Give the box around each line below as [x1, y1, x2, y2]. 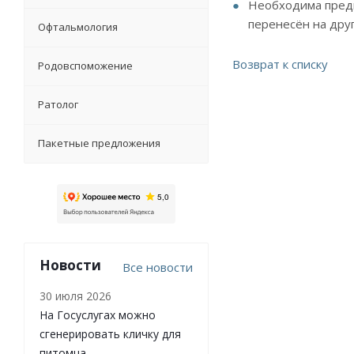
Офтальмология [38, 19, 118, 34]
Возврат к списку [232, 55, 328, 72]
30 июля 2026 [40, 288, 111, 303]
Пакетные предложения [38, 135, 160, 150]
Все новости [122, 258, 193, 275]
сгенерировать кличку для [40, 326, 181, 341]
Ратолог [38, 96, 78, 111]
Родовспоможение [38, 58, 133, 73]
